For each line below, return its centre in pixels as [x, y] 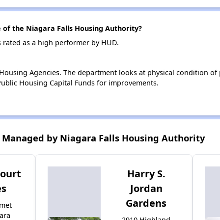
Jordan [146, 188]
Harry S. [146, 174]
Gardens [146, 203]
